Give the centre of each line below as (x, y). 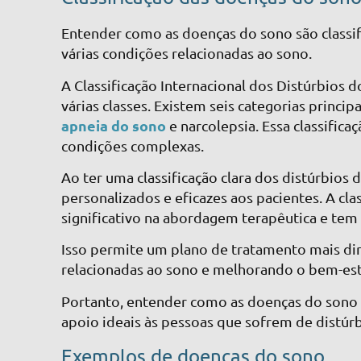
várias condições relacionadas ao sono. (187, 53)
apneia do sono (114, 125)
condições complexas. (133, 145)
